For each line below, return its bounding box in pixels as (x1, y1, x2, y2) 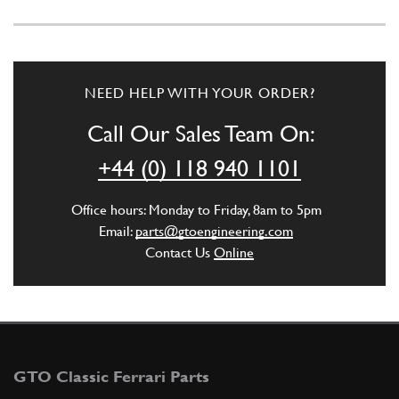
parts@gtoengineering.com (135, 223, 293, 240)
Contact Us (145, 244, 214, 262)
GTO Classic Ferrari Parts (13, 367, 209, 387)
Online (214, 244, 254, 262)
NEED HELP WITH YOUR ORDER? (84, 85, 315, 102)
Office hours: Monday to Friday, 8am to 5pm (70, 201, 329, 219)
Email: (99, 223, 135, 240)
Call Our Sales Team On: (86, 120, 313, 148)
